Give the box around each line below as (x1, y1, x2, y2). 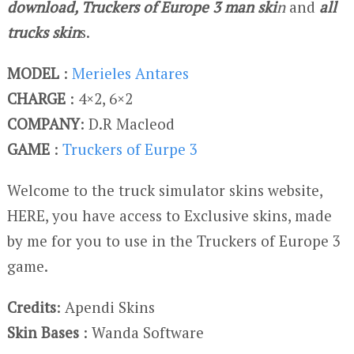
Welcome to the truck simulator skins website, (6, 179, 322, 200)
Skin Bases (6, 322, 79, 342)
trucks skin (6, 21, 80, 42)
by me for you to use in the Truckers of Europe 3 (6, 230, 341, 250)
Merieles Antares (71, 62, 189, 83)
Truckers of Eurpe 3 (62, 138, 198, 159)
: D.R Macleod (79, 113, 175, 134)
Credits (6, 296, 56, 317)
